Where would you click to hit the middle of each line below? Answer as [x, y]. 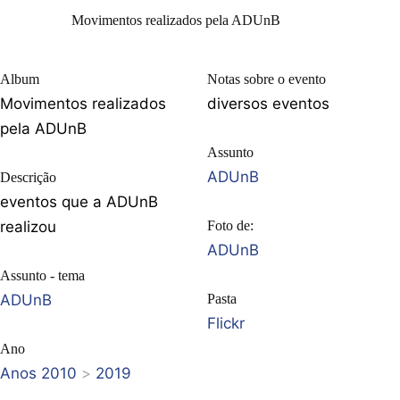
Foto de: [230, 225]
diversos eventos [268, 103]
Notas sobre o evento [267, 79]
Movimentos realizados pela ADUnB [176, 20]
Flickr [226, 323]
